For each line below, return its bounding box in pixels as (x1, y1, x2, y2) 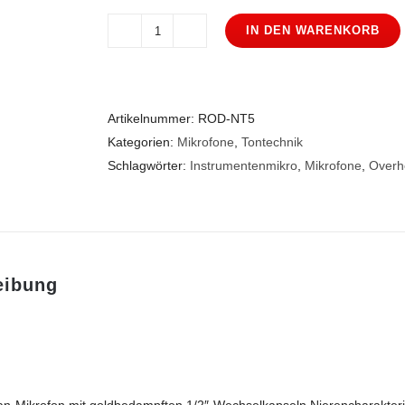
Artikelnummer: (108, 111, 198, 126)
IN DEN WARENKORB (246, 24, 380, 37)
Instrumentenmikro (190, 158, 297, 173)
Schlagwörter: (108, 158, 190, 173)
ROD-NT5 (198, 111, 255, 126)
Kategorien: (108, 135, 177, 149)
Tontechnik (241, 135, 303, 149)
